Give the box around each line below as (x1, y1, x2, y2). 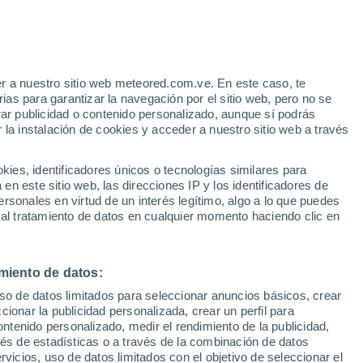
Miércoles (83, 210, 137, 223)
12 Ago (92, 229, 128, 242)
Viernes (275, 210, 318, 223)
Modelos (78, 146, 126, 159)
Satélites (22, 146, 70, 159)
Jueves (183, 210, 224, 223)
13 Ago (186, 229, 221, 242)
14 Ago (279, 229, 314, 242)
